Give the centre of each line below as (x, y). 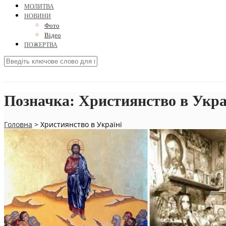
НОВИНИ (38, 16)
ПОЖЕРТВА (41, 45)
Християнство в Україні (81, 125)
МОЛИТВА (39, 7)
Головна (18, 125)
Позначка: (41, 101)
